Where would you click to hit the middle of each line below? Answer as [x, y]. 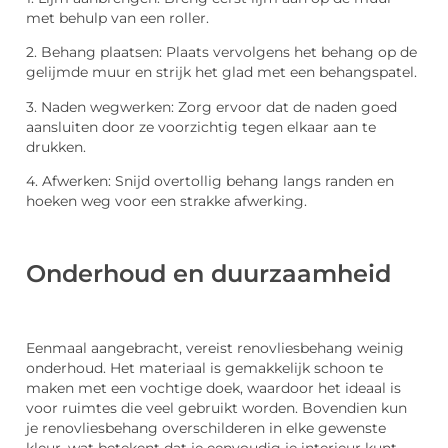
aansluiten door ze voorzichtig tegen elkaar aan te [201, 126]
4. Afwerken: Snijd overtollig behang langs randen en [210, 181]
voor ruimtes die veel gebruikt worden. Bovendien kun [216, 408]
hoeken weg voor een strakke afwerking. [166, 201]
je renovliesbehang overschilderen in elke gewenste [206, 428]
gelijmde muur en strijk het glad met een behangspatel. [221, 72]
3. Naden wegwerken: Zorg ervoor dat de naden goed [211, 106]
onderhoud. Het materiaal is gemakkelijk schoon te [204, 368]
